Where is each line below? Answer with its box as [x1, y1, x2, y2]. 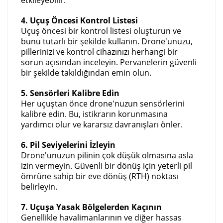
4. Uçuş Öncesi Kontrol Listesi [21, 14, 138, 26]
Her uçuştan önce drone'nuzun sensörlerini [21, 98, 185, 109]
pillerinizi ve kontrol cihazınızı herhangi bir [21, 46, 178, 57]
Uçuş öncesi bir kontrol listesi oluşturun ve [21, 25, 182, 36]
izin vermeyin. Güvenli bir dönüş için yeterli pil [21, 160, 193, 171]
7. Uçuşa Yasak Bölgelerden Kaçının [21, 201, 162, 213]
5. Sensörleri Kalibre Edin [21, 87, 120, 99]
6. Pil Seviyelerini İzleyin [21, 139, 116, 150]
